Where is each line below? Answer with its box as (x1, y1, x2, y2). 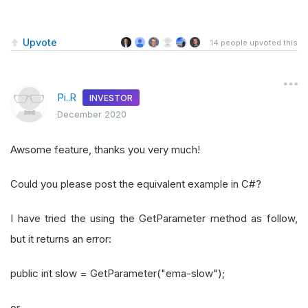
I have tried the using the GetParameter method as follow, (10, 212, 298, 225)
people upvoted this (219, 38, 298, 48)
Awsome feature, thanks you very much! (10, 143, 200, 157)
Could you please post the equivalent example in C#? (10, 177, 261, 191)
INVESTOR (89, 92, 133, 103)
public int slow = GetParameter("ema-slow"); (10, 267, 225, 280)
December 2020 (57, 108, 126, 120)
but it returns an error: (10, 232, 111, 246)
